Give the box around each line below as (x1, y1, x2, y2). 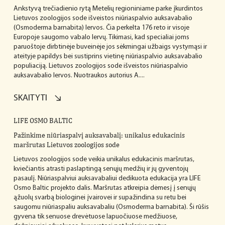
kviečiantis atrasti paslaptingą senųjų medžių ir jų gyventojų (13, 165, 188, 173)
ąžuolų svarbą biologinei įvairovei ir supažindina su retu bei (13, 193, 186, 201)
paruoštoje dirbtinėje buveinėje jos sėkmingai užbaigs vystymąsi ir (13, 43, 207, 51)
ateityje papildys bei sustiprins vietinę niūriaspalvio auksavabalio (13, 53, 202, 61)
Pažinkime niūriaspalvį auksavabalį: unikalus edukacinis (13, 131, 185, 139)
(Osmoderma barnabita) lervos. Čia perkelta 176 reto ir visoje (13, 24, 189, 32)
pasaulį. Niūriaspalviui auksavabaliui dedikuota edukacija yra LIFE (13, 174, 201, 182)
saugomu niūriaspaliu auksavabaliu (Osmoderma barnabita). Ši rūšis (13, 203, 209, 211)
